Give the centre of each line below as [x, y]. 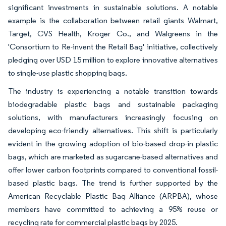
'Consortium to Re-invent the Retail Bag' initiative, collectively [113, 47]
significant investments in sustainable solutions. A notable [113, 7]
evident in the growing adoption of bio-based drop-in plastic [113, 144]
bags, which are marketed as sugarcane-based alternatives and [113, 157]
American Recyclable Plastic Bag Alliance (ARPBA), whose [113, 196]
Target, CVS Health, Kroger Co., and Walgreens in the [113, 34]
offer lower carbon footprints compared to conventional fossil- [113, 170]
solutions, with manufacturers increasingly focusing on [113, 117]
